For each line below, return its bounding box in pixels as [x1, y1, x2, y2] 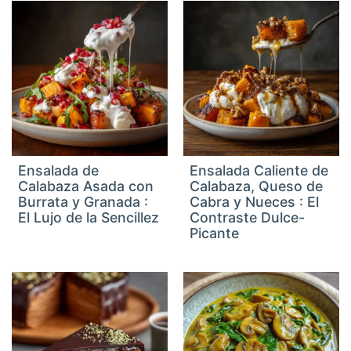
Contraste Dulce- [190, 209, 305, 226]
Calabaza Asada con [18, 178, 154, 195]
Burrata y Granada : [18, 194, 149, 211]
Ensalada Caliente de [190, 162, 328, 179]
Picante [190, 225, 239, 242]
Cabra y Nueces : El [190, 194, 319, 211]
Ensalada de [18, 162, 100, 179]
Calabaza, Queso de [190, 178, 323, 195]
